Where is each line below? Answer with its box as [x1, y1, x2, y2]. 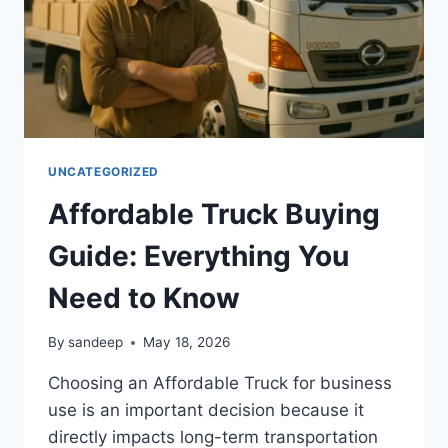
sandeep [68, 334, 124, 351]
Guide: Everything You [48, 238, 349, 273]
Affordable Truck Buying [48, 196, 380, 231]
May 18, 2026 [143, 334, 231, 351]
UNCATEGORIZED [48, 163, 159, 179]
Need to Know [48, 280, 240, 315]
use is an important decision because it [48, 400, 364, 421]
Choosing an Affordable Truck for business [48, 373, 392, 394]
